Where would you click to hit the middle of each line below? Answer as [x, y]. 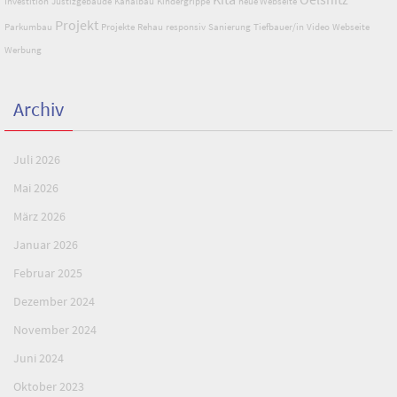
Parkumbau [28, 27]
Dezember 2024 [54, 302]
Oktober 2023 [49, 387]
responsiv [186, 27]
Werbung [23, 51]
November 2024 [55, 330]
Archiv [39, 109]
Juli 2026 [37, 160]
